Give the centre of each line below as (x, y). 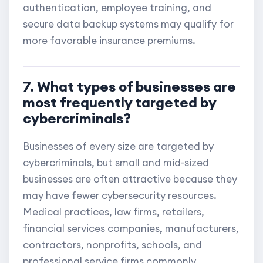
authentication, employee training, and (117, 8)
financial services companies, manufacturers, (131, 229)
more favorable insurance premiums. (109, 41)
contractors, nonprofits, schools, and (112, 245)
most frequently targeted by (119, 102)
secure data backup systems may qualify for (128, 24)
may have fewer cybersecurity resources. (120, 196)
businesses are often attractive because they (130, 179)
